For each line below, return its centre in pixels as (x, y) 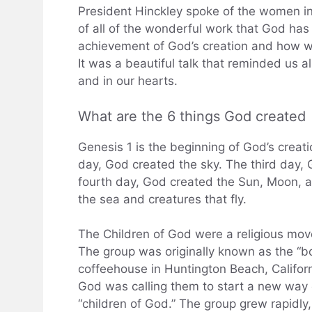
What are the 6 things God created (192, 116)
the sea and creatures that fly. (162, 199)
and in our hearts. (128, 81)
